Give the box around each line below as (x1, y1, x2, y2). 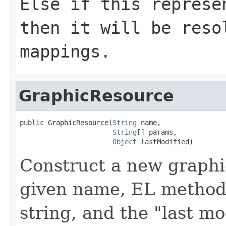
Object (112, 137, 137, 146)
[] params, (137, 128, 177, 136)
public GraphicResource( (20, 118, 112, 127)
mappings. (20, 41, 110, 62)
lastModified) (137, 137, 193, 146)
